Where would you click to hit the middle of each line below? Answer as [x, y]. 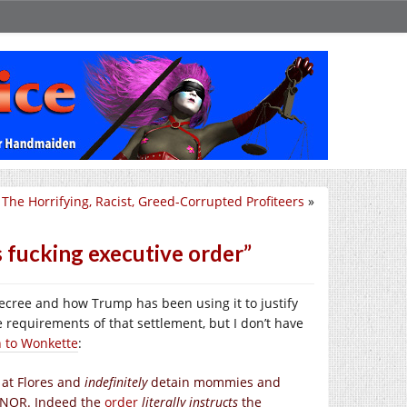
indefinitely [116, 382]
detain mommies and [214, 382]
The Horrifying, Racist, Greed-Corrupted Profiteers [153, 201]
